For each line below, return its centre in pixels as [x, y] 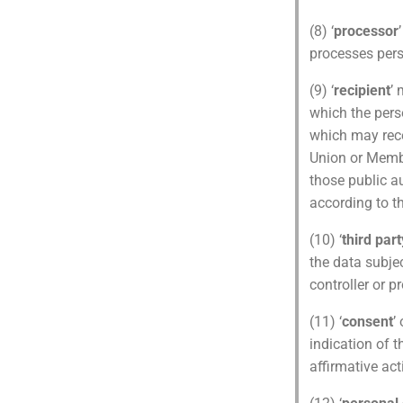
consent [367, 322]
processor [366, 31]
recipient [362, 90]
